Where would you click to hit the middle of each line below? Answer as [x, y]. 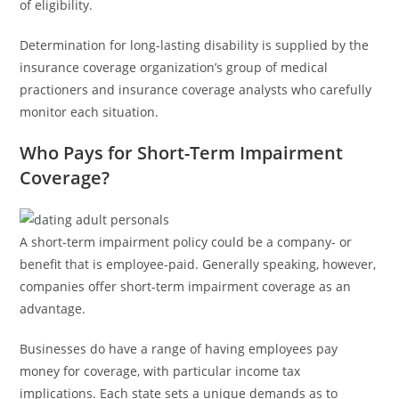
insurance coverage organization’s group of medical [174, 68]
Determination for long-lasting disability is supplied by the [195, 45]
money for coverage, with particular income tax [160, 371]
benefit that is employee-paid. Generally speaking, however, [198, 265]
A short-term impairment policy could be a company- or [186, 242]
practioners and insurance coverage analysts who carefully [196, 90]
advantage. [53, 309]
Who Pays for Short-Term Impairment [182, 153]
